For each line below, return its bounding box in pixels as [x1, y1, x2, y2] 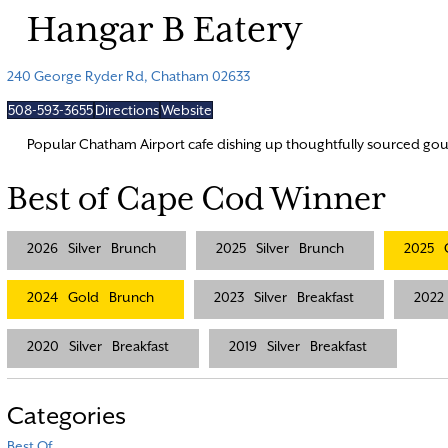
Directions [94, 101, 159, 118]
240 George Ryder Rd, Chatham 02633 [6, 67, 250, 84]
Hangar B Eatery [26, 8, 301, 49]
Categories [6, 401, 126, 430]
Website [160, 101, 212, 118]
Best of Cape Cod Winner [6, 179, 386, 216]
